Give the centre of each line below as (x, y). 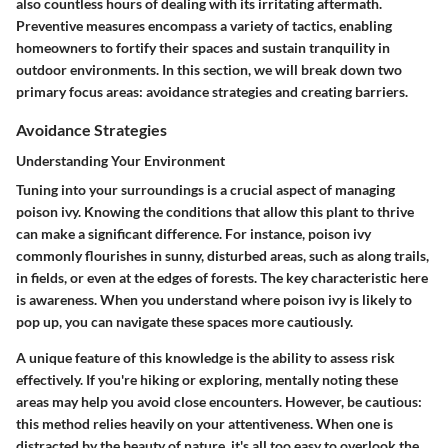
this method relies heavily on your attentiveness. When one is (204, 424)
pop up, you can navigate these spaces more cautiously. (184, 322)
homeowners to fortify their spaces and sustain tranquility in (203, 47)
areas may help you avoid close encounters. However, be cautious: (219, 402)
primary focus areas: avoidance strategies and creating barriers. (212, 91)
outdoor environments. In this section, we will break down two (209, 69)
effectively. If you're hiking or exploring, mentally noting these (207, 380)
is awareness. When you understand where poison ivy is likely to (214, 300)
